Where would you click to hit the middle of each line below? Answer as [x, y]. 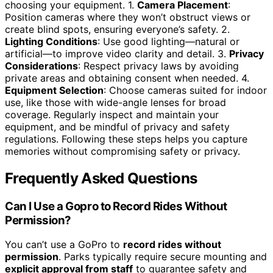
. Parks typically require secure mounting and [163, 257]
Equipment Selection [54, 90]
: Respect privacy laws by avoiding [158, 66]
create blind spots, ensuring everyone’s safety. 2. [117, 29]
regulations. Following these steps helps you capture [126, 139]
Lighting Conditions [51, 41]
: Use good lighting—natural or [168, 41]
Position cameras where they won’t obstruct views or [128, 17]
